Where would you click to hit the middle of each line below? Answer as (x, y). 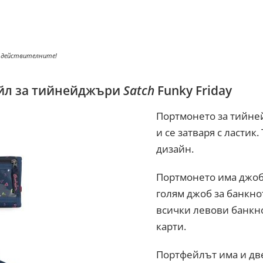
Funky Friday (193, 90)
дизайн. (175, 149)
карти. (171, 226)
